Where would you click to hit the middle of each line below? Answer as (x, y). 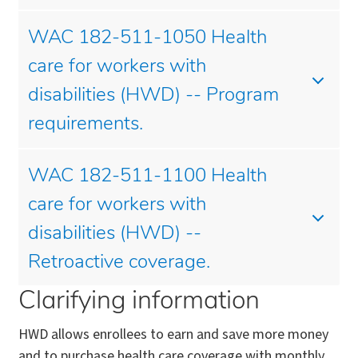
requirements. (86, 125)
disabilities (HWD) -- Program (153, 96)
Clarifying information (139, 302)
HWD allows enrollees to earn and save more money (173, 335)
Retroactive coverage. (119, 263)
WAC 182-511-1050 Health (147, 39)
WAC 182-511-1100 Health (147, 176)
